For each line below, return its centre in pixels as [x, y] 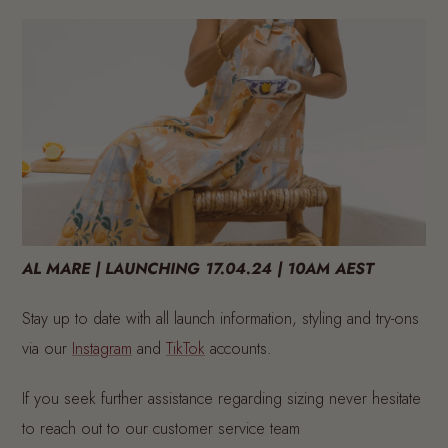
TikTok [185, 349]
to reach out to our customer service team [161, 429]
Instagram [102, 349]
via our [47, 349]
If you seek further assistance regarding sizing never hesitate [221, 399]
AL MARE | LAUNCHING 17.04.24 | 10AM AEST [198, 269]
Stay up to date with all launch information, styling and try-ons [220, 319]
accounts [236, 349]
